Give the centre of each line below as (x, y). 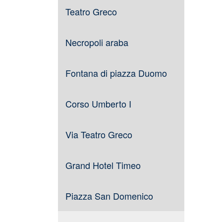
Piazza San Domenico (109, 196)
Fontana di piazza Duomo (116, 73)
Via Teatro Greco (99, 134)
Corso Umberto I (98, 104)
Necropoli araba (97, 42)
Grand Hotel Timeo (103, 165)
